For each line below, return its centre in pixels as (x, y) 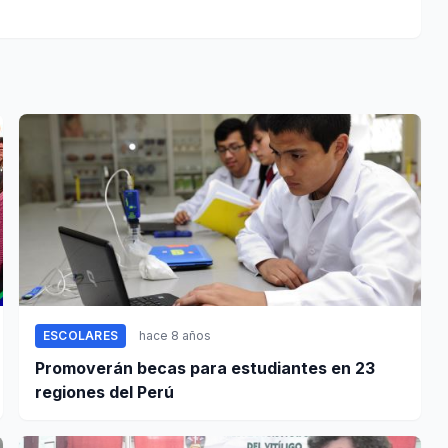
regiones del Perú (155, 392)
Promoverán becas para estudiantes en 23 (204, 368)
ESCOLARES (80, 336)
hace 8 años (175, 336)
